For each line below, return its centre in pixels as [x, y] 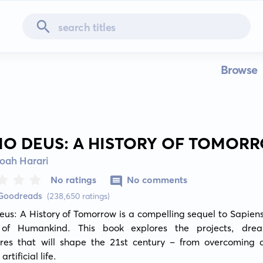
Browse [239, 70]
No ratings [74, 180]
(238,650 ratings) [79, 196]
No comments [157, 180]
